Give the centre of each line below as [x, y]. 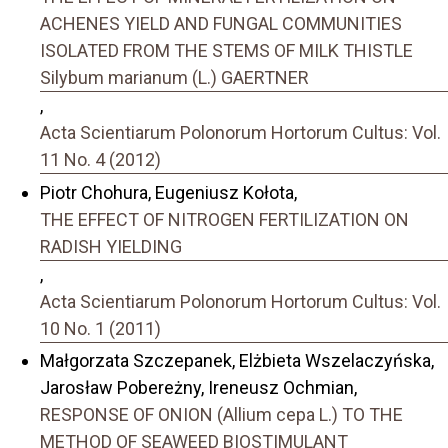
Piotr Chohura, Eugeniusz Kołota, [168, 192]
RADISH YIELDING [111, 246]
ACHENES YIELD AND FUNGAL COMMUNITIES [221, 24]
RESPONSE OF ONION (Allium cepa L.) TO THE [221, 415]
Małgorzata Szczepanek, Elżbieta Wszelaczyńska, [237, 361]
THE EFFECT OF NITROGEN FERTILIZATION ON [224, 219]
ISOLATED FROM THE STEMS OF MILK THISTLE [226, 51]
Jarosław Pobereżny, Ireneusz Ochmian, [198, 388]
